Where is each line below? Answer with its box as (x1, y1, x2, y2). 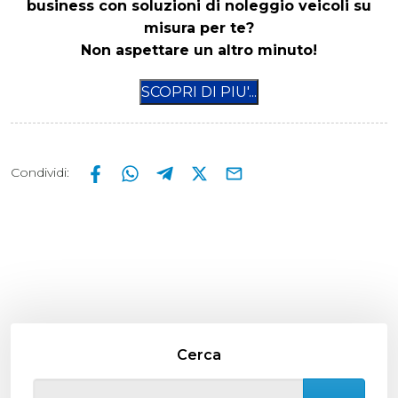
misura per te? (144, 20, 254, 37)
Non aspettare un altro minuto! (81, 42, 317, 60)
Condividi (11, 164, 67, 181)
